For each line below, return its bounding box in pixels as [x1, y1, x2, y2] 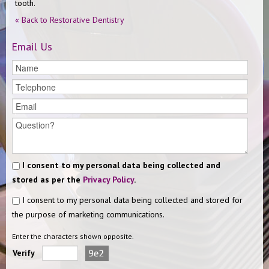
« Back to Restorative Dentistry [15, 14, 124, 25]
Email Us [11, 40, 52, 53]
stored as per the [12, 174, 83, 185]
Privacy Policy [83, 174, 134, 185]
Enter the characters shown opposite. [12, 232, 134, 241]
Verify [13, 247, 35, 258]
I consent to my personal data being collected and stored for [20, 195, 243, 205]
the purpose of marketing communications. [12, 209, 165, 220]
